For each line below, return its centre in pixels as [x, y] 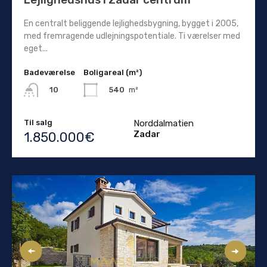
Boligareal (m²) [113, 72]
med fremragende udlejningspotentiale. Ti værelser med [132, 36]
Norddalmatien [164, 123]
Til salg [38, 122]
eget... [36, 48]
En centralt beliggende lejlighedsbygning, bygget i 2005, [131, 23]
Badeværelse [49, 72]
